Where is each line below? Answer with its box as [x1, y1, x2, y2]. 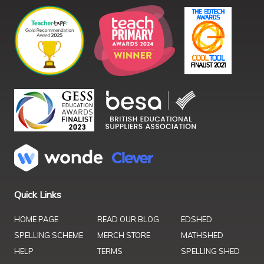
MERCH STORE [97, 230, 151, 240]
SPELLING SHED [180, 246, 240, 256]
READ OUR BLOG [97, 214, 160, 224]
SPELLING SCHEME [14, 230, 83, 240]
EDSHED [180, 214, 212, 224]
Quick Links [14, 188, 61, 200]
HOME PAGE [14, 214, 58, 224]
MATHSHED [180, 230, 223, 240]
